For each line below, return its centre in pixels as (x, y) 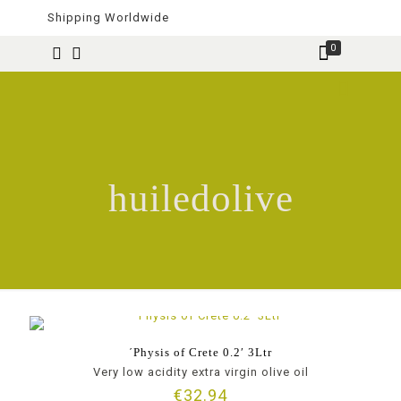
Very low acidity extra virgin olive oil (200, 372)
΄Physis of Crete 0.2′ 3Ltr (200, 352)
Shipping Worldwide (108, 17)
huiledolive (200, 198)
